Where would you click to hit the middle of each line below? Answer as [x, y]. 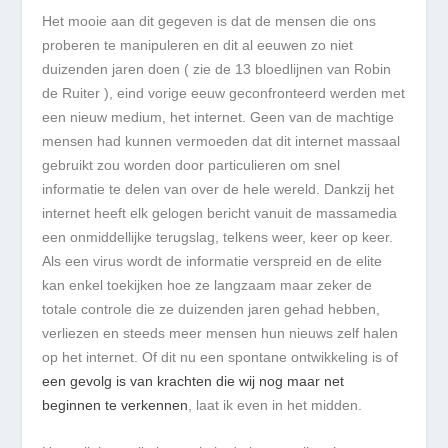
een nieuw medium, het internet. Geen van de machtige [218, 117]
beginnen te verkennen [115, 405]
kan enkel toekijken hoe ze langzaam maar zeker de [207, 285]
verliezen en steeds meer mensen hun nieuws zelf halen [220, 333]
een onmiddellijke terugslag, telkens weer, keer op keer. [218, 237]
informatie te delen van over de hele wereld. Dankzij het [218, 189]
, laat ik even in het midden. [275, 405]
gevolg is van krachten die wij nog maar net [207, 381]
